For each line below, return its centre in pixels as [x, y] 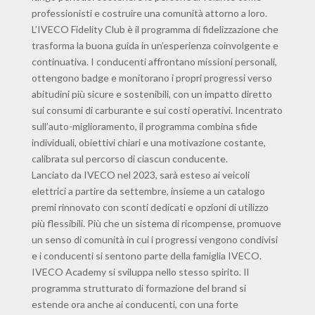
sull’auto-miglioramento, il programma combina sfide [144, 127]
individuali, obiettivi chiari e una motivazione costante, [148, 143]
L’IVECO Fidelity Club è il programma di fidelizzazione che [155, 30]
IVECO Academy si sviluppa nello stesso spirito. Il [140, 272]
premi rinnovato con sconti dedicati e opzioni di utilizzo [150, 207]
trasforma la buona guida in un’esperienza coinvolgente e [155, 46]
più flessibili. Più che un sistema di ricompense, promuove [156, 224]
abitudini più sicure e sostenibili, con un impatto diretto [152, 94]
